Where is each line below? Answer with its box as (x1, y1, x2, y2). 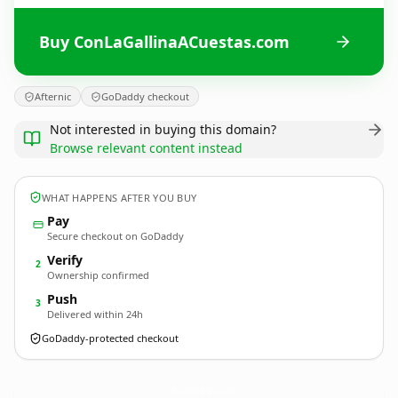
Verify (47, 251, 83, 268)
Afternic (35, 90, 71, 103)
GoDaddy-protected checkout (42, 331, 179, 345)
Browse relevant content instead (50, 139, 243, 156)
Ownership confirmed (47, 268, 149, 282)
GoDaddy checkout (101, 90, 189, 103)
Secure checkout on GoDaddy (47, 229, 184, 243)
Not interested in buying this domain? (50, 121, 276, 138)
